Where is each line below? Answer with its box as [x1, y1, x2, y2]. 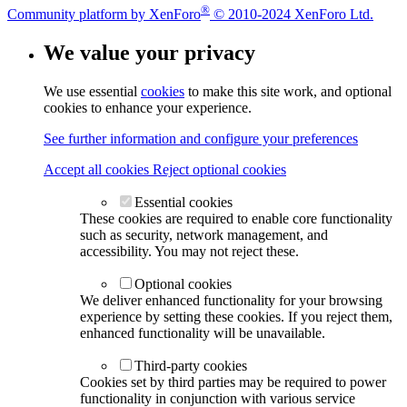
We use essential [44, 83, 141, 99]
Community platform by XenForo [7, 5, 201, 22]
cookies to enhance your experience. [44, 99, 252, 115]
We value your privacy [44, 40, 255, 65]
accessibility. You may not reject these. [80, 243, 299, 259]
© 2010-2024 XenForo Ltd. [213, 5, 373, 22]
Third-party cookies [134, 357, 247, 373]
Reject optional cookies [153, 161, 286, 177]
